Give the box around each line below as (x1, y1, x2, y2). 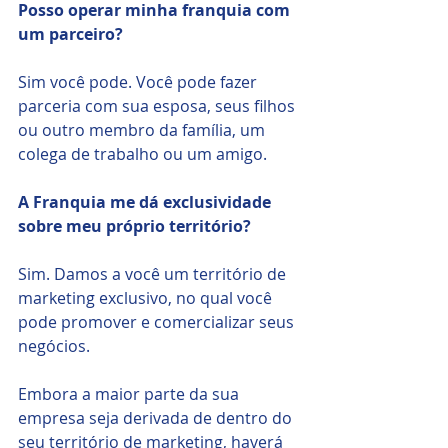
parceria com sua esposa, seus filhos (18, 94, 299, 117)
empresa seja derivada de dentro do (18, 406, 296, 429)
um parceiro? (18, 22, 127, 45)
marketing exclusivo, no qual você (18, 286, 276, 309)
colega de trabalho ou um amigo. (18, 142, 267, 165)
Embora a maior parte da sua (18, 382, 243, 405)
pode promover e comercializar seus (18, 310, 298, 333)
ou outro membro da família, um (18, 118, 269, 141)
